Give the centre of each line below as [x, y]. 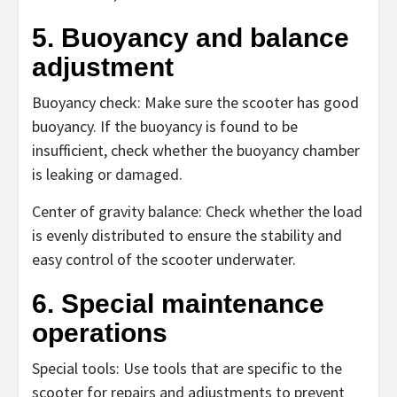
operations [100, 333]
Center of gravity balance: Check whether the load [197, 212]
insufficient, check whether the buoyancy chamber [196, 151]
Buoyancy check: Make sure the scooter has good [195, 103]
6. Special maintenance [178, 304]
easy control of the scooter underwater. [164, 260]
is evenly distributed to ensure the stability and [187, 236]
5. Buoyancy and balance [191, 38]
